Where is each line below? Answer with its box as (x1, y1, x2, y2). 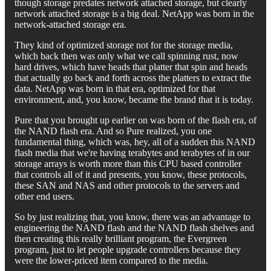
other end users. (15, 191, 74, 201)
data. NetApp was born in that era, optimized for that (15, 83, 215, 94)
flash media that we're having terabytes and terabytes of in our (15, 147, 250, 158)
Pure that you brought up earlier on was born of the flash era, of (15, 114, 256, 125)
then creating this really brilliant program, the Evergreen (15, 233, 227, 244)
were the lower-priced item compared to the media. (15, 255, 208, 266)
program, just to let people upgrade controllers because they (15, 244, 241, 255)
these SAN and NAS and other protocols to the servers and (15, 180, 240, 191)
